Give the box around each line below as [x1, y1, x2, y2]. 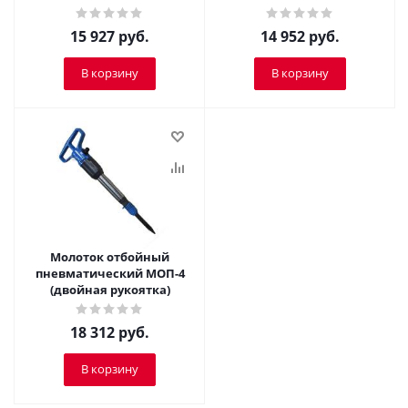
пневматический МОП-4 [35, 265, 185, 281]
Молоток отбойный [50, 249, 169, 265]
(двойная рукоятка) [49, 281, 170, 298]
